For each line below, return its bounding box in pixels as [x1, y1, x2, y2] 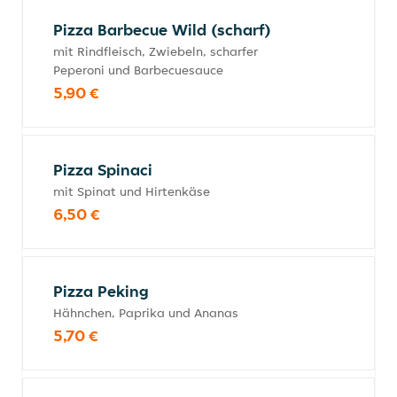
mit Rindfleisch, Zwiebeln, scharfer [53, 43, 258, 59]
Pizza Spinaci [53, 160, 152, 180]
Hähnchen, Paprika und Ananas [53, 305, 238, 321]
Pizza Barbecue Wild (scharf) [53, 19, 271, 40]
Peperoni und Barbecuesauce [53, 62, 223, 78]
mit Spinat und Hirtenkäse [53, 183, 210, 199]
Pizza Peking [53, 281, 149, 301]
